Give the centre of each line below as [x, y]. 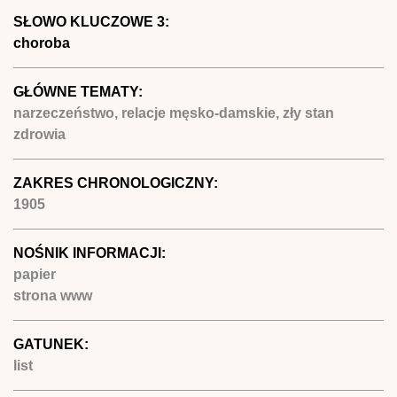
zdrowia [39, 134]
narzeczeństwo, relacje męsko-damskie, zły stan [174, 113]
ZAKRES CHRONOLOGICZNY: [117, 183]
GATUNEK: [53, 344]
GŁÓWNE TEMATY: [80, 91]
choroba [42, 43]
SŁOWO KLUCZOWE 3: [93, 21]
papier [35, 274]
